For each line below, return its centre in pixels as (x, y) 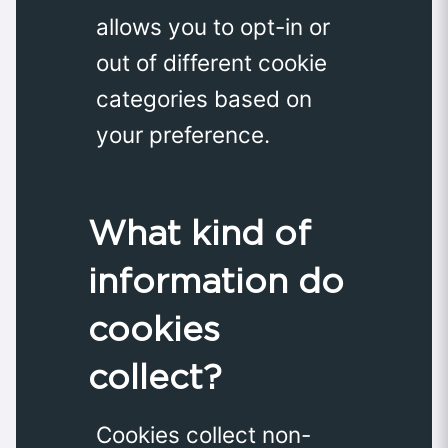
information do (216, 281)
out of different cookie (211, 63)
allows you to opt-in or (213, 27)
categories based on (204, 99)
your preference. (183, 135)
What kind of (199, 233)
